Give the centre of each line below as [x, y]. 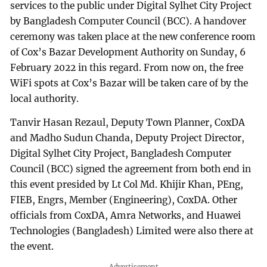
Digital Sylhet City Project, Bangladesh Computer [121, 153]
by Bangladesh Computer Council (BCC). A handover [128, 21]
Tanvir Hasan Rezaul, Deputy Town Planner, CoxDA [128, 122]
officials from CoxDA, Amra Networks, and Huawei [126, 215]
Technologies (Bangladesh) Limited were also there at [132, 231]
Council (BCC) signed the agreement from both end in [131, 169]
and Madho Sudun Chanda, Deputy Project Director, [128, 138]
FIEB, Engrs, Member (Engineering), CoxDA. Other [124, 200]
